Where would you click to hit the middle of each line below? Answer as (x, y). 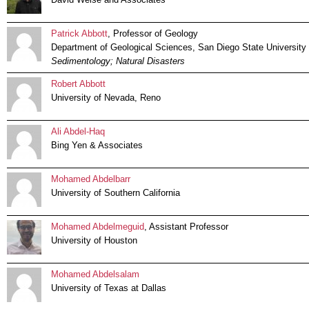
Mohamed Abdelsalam (95, 275)
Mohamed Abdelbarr (91, 179)
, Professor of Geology (153, 34)
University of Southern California (116, 193)
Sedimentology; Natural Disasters (118, 61)
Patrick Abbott (79, 34)
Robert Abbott (78, 84)
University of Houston (94, 241)
